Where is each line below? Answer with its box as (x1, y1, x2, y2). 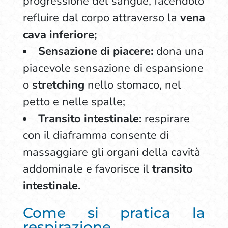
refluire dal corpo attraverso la (22, 10, 180, 25)
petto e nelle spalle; (22, 94, 125, 109)
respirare (144, 111, 190, 126)
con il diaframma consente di (22, 128, 169, 143)
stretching (32, 77, 84, 93)
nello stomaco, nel (84, 77, 181, 93)
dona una (153, 44, 204, 59)
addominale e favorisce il (22, 161, 152, 177)
